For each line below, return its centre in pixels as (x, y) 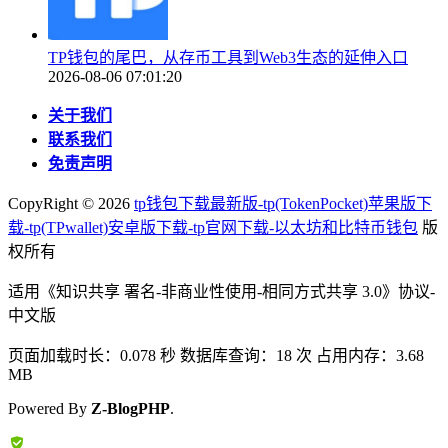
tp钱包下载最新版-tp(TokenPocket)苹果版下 (283, 203)
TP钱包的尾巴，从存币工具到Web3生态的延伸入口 (228, 57)
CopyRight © (53, 203)
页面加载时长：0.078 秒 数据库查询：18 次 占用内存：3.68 (216, 355)
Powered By (49, 408)
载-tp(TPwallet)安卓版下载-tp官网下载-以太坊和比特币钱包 (213, 227)
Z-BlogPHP (130, 408)
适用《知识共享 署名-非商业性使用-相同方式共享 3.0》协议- (221, 291)
